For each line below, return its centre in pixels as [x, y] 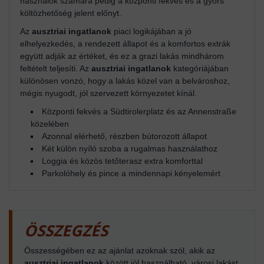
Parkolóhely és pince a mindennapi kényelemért [131, 173]
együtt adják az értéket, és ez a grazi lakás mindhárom [122, 56]
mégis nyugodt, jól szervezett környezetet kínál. [108, 93]
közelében [50, 123]
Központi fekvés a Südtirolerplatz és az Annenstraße [139, 111]
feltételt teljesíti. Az [56, 68]
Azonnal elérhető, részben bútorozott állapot [124, 136]
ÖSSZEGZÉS [66, 230]
